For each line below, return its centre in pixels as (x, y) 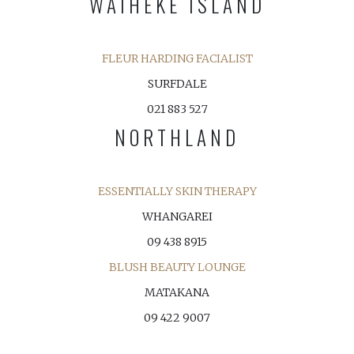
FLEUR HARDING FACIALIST (177, 58)
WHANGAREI (177, 217)
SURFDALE (177, 84)
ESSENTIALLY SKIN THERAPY (177, 191)
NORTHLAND (177, 137)
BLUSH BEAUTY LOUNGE (177, 267)
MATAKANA (177, 292)
